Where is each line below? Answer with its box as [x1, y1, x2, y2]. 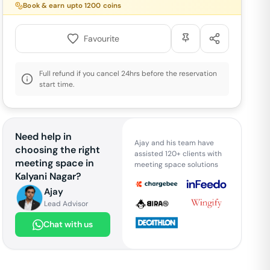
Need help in [15, 130, 72, 143]
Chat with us [43, 219, 93, 230]
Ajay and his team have [134, 137, 214, 148]
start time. [39, 80, 75, 89]
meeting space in [15, 157, 95, 169]
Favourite [84, 33, 120, 44]
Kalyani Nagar [15, 170, 77, 183]
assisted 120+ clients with [134, 148, 222, 159]
